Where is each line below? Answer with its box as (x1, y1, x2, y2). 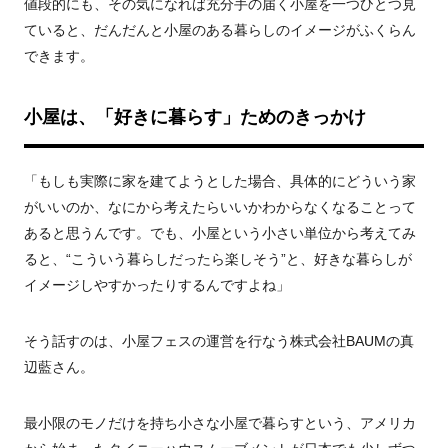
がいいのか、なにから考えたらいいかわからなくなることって (24, 198, 416, 215)
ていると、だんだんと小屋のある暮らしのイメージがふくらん (24, 21, 416, 38)
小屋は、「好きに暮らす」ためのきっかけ (24, 106, 366, 127)
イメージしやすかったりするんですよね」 (24, 276, 290, 293)
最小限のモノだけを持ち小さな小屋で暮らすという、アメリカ (24, 414, 416, 431)
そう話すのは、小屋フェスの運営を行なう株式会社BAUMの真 (24, 332, 414, 349)
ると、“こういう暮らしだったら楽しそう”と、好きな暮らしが (24, 250, 412, 267)
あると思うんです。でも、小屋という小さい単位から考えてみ (24, 224, 416, 241)
